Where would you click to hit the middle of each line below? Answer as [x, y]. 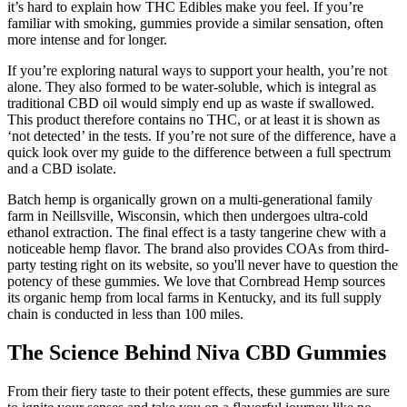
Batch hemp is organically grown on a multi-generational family [190, 200]
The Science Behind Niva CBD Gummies [197, 353]
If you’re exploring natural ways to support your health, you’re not [197, 71]
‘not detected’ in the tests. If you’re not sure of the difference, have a [202, 136]
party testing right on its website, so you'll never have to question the [203, 265]
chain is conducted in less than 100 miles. [125, 314]
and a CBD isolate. [62, 169]
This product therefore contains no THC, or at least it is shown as [194, 120]
